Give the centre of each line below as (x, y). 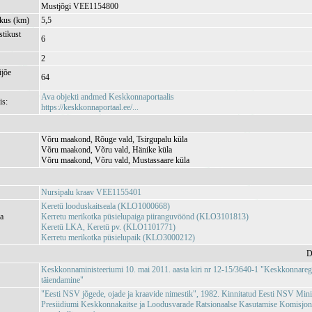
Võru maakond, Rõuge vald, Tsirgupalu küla (115, 139)
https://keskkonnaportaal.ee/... (90, 107)
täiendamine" (63, 280)
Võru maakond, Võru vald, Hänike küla (107, 150)
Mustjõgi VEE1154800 (80, 6)
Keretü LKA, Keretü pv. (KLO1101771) (109, 227)
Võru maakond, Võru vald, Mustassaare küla (116, 160)
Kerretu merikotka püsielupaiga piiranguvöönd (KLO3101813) (145, 217)
